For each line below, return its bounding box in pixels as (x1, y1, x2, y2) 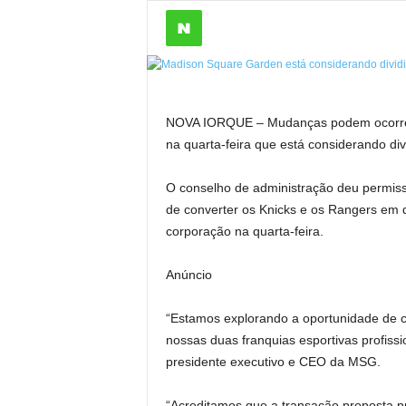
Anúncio (165, 267, 212, 282)
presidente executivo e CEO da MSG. (165, 354, 381, 369)
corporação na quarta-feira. (165, 224, 324, 238)
